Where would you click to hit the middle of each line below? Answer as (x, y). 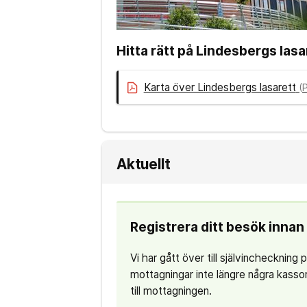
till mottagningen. (171, 291)
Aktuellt (143, 164)
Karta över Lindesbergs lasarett (220, 87)
